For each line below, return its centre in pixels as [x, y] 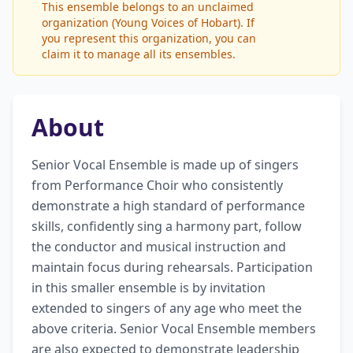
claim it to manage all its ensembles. [139, 54]
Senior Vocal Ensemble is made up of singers [165, 165]
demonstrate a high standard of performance [168, 206]
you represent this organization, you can [149, 38]
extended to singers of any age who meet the [167, 308]
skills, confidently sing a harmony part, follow [167, 226]
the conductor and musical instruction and [159, 247]
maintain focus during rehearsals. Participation [172, 267]
